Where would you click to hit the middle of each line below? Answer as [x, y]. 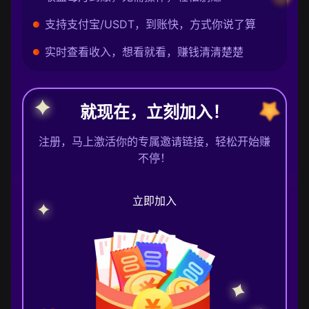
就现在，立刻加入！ [154, 112]
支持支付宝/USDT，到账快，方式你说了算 [150, 24]
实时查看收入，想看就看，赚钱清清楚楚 [144, 52]
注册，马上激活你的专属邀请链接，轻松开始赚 [154, 141]
